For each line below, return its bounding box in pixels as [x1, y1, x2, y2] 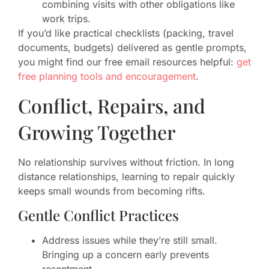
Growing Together [18, 118, 175, 145]
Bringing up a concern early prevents [42, 248, 209, 261]
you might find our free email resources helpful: [18, 56, 237, 68]
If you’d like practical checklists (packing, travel [18, 27, 234, 40]
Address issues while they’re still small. [42, 234, 217, 246]
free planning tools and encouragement [18, 70, 196, 83]
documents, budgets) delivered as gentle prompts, [18, 41, 247, 54]
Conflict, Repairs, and [18, 92, 205, 118]
